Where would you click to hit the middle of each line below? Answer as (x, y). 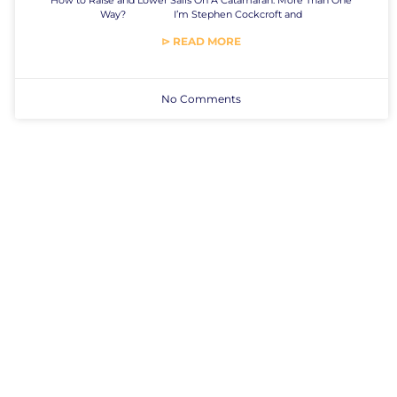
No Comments (202, 98)
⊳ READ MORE (202, 41)
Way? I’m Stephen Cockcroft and (202, 14)
